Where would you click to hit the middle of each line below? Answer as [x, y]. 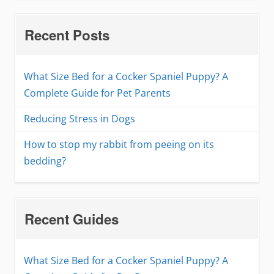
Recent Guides [72, 219]
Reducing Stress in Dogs [80, 119]
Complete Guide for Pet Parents [97, 93]
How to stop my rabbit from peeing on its [119, 145]
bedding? [45, 161]
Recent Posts [67, 35]
